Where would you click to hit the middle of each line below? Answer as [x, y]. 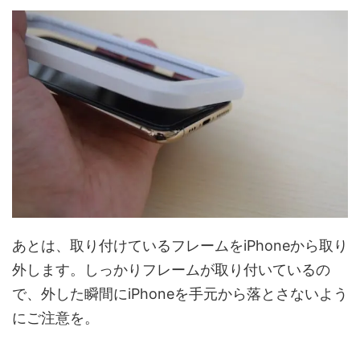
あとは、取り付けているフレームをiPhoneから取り [180, 245]
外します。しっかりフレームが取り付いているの [171, 269]
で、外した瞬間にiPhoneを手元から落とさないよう [180, 293]
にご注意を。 [55, 317]
